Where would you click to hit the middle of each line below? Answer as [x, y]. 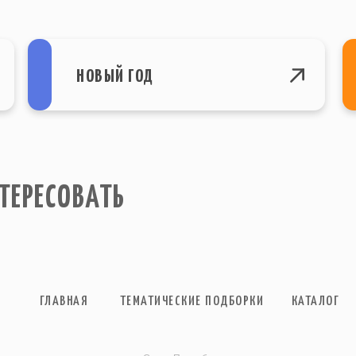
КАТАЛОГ [315, 301]
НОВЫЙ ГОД [115, 77]
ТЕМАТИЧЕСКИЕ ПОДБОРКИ [192, 301]
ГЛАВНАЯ [64, 301]
